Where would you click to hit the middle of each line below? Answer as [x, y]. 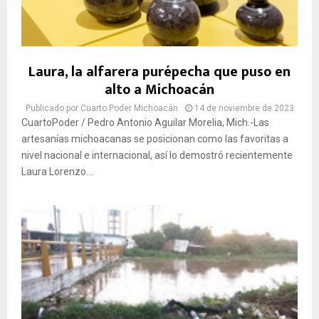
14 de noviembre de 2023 [244, 109]
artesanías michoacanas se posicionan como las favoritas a [155, 139]
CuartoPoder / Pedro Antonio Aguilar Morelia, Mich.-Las [145, 123]
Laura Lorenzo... [57, 172]
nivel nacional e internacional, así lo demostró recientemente [157, 156]
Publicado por [53, 109]
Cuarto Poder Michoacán [129, 109]
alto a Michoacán [159, 90]
